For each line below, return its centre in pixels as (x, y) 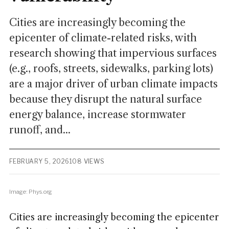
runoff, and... (40, 130)
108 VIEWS (87, 161)
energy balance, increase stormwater (97, 114)
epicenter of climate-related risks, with (103, 38)
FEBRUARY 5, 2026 (39, 161)
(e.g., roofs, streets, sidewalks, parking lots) (111, 68)
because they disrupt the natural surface (105, 99)
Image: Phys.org (30, 192)
